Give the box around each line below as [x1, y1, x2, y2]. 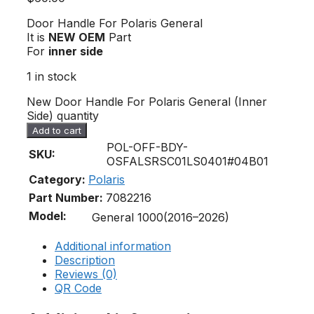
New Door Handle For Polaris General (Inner [27, 94, 267, 109]
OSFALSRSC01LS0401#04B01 [107, 153, 268, 168]
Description [55, 252, 115, 267]
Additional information [55, 238, 171, 253]
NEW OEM [48, 29, 105, 44]
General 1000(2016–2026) [92, 210, 229, 224]
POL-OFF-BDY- [107, 139, 188, 154]
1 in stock [27, 69, 76, 83]
